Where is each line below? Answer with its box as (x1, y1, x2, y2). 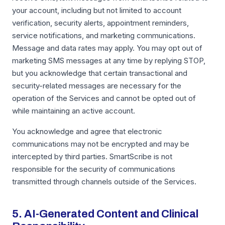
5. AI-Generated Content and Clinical (12, 208, 198, 220)
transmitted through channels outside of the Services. (12, 177, 196, 186)
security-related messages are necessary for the (12, 81, 181, 90)
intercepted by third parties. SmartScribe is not (12, 152, 172, 161)
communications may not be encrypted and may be (12, 139, 189, 149)
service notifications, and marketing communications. (12, 31, 195, 40)
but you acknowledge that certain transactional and (12, 68, 187, 78)
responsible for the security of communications (12, 164, 175, 174)
